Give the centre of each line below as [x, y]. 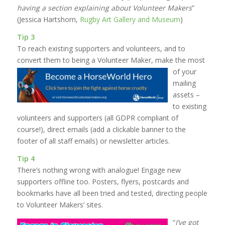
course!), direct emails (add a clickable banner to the [101, 130]
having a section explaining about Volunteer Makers [104, 8]
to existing [189, 106]
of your [184, 72]
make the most [180, 60]
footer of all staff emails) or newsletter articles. [93, 141]
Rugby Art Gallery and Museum [130, 20]
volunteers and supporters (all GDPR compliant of [97, 118]
